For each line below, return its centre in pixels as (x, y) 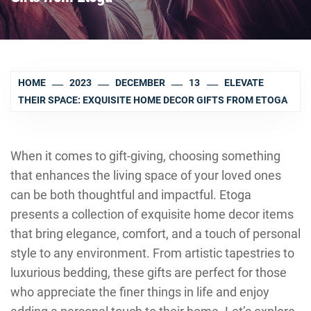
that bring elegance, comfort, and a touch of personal (155, 234)
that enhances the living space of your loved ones (146, 175)
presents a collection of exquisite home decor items (152, 214)
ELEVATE (244, 83)
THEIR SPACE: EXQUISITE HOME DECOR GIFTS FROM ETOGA (153, 100)
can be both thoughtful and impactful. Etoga (131, 195)
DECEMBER (141, 83)
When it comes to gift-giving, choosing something (145, 156)
